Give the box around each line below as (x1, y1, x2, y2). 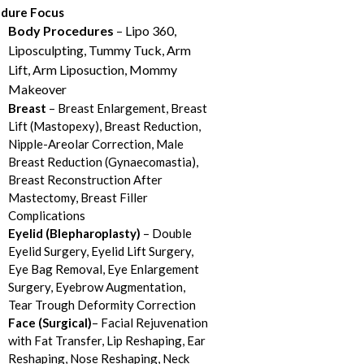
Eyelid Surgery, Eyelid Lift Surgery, (7, 244, 193, 259)
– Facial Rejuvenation (91, 315, 208, 331)
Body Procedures (7, 23, 114, 39)
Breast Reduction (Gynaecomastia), (7, 154, 198, 170)
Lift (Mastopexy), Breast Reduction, (7, 119, 201, 134)
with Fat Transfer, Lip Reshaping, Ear (7, 333, 206, 349)
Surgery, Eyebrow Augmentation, (7, 279, 185, 295)
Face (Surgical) (7, 315, 92, 331)
